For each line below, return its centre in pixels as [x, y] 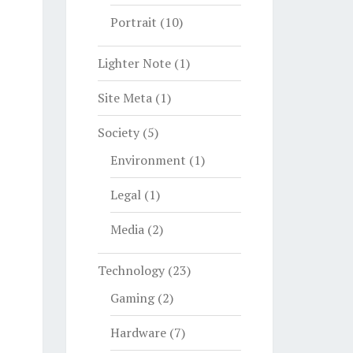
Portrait [133, 22]
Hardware [138, 333]
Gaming [132, 298]
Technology [131, 270]
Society [118, 132]
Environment [148, 160]
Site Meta [124, 98]
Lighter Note [134, 63]
